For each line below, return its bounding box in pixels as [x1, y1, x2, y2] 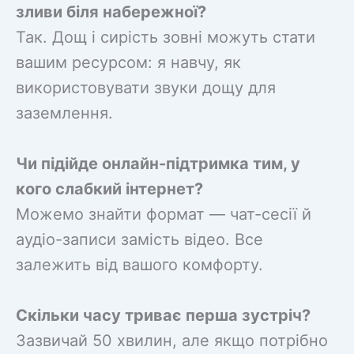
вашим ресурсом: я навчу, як [16, 52, 241, 72]
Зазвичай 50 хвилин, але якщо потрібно [16, 330, 328, 350]
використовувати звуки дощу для [16, 77, 276, 97]
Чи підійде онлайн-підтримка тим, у [16, 153, 300, 173]
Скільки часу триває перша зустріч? [16, 305, 311, 325]
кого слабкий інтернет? [16, 179, 203, 198]
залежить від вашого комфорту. [16, 254, 263, 274]
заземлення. [16, 103, 113, 122]
